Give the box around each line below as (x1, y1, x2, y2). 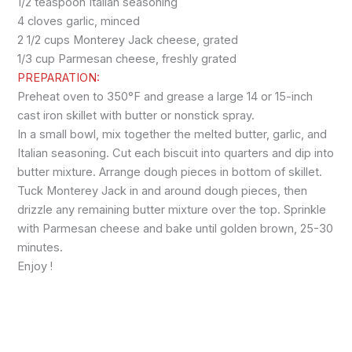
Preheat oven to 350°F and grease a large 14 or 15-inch (17, 90, 313, 104)
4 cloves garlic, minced (17, 14, 141, 29)
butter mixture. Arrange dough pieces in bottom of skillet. (17, 165, 323, 180)
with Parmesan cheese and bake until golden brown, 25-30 (17, 222, 334, 236)
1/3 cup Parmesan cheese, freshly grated (17, 52, 237, 67)
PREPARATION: (17, 71, 101, 86)
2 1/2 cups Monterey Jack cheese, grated (17, 33, 239, 48)
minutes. (17, 240, 64, 255)
